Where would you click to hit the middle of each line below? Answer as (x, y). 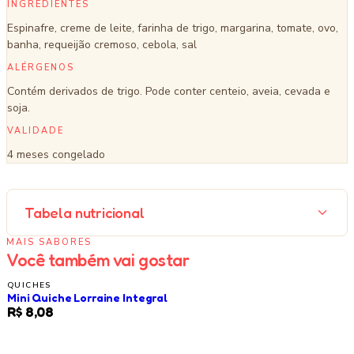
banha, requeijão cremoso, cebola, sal (102, 45)
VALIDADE (36, 131)
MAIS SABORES (49, 242)
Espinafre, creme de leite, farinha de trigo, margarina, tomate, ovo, (173, 28)
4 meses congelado (56, 154)
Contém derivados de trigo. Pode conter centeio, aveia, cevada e (169, 91)
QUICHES (29, 285)
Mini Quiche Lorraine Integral (87, 298)
